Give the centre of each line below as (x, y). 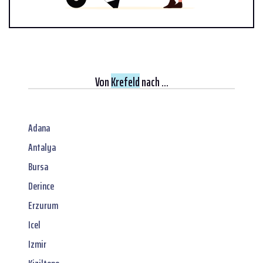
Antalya (42, 147)
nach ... (154, 82)
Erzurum (43, 205)
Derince (41, 186)
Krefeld (125, 82)
